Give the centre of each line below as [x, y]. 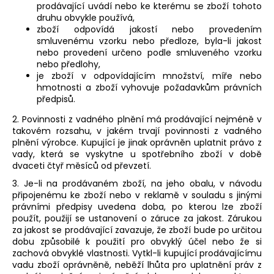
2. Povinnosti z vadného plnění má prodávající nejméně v [137, 120]
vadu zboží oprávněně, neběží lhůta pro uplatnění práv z [137, 265]
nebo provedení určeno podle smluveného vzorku [149, 53]
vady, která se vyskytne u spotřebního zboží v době [137, 154]
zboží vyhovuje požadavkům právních [179, 88]
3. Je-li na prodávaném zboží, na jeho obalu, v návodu [137, 184]
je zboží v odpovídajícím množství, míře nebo [149, 76]
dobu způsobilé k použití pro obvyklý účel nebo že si [137, 242]
